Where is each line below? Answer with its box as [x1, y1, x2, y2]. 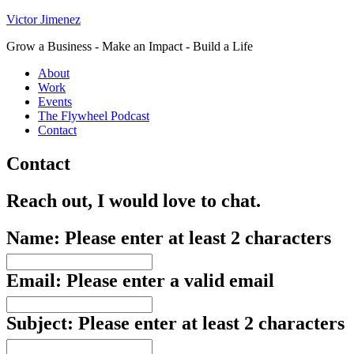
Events [38, 95, 72, 108]
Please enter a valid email [66, 269, 274, 291]
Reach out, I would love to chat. [6, 190, 261, 211]
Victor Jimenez [6, 13, 81, 26]
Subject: [6, 312, 78, 333]
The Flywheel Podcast [38, 109, 149, 122]
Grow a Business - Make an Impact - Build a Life [6, 40, 253, 53]
